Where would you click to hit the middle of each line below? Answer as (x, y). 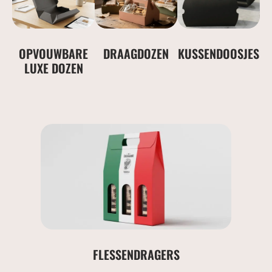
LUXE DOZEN (53, 68)
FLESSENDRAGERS (136, 255)
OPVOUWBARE (53, 54)
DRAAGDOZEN (136, 54)
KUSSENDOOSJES (219, 54)
